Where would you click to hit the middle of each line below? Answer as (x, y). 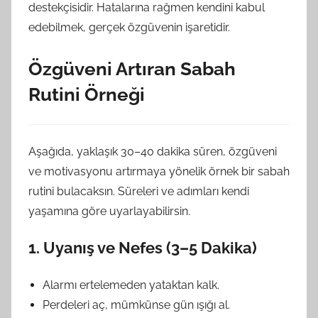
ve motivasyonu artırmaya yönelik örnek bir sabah (159, 171)
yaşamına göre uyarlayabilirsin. (109, 211)
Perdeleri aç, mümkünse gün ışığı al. (136, 305)
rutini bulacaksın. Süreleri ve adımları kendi (139, 191)
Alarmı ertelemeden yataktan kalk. (131, 285)
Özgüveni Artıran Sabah (132, 68)
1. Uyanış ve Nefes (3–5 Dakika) (143, 247)
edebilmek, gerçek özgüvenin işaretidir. (129, 27)
